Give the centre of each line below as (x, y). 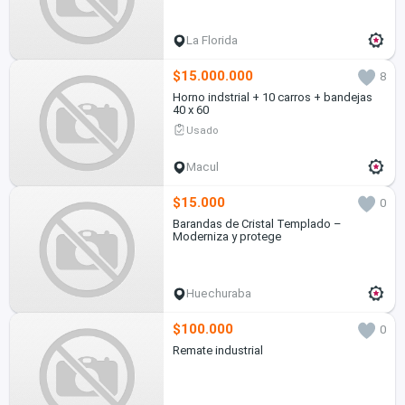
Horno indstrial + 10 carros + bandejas (272, 98)
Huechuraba (219, 294)
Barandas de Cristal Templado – (257, 224)
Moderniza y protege (226, 237)
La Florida (212, 41)
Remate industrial (217, 351)
